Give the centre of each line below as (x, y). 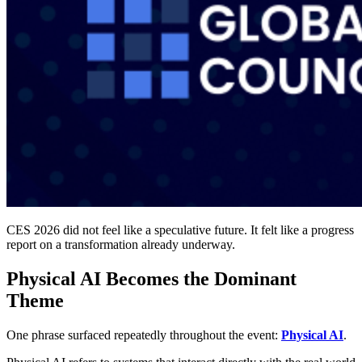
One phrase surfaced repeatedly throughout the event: (144, 335)
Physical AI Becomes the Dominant (152, 279)
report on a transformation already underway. (121, 245)
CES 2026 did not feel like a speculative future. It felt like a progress (180, 230)
